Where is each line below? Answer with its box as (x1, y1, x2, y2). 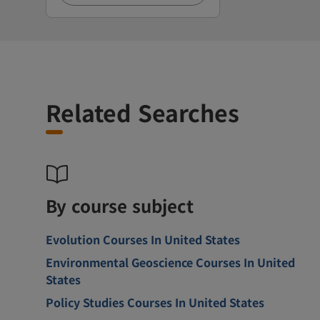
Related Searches (46, 95, 239, 129)
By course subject (46, 192, 194, 218)
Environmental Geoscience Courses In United (46, 253, 295, 271)
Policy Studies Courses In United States (46, 293, 264, 311)
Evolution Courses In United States (46, 230, 240, 248)
